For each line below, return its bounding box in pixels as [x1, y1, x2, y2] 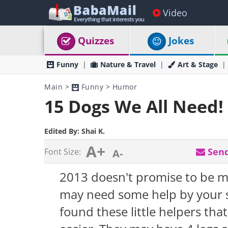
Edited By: [44, 126, 81, 136]
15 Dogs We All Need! [44, 95, 223, 118]
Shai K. [81, 126, 105, 136]
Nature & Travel [100, 60, 156, 69]
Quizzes [78, 34, 115, 47]
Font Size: [44, 146, 81, 157]
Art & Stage [178, 60, 218, 69]
